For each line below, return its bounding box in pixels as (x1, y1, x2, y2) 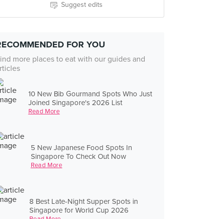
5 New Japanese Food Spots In (30, 143, 132, 152)
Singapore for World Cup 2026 (29, 205, 129, 215)
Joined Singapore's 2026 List (28, 98, 122, 107)
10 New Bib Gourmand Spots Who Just (28, 89, 152, 98)
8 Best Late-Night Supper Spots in (29, 197, 138, 206)
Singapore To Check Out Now (30, 152, 126, 161)
